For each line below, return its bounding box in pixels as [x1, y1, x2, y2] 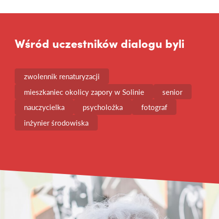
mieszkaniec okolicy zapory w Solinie [23, 86, 144, 97]
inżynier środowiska [23, 117, 88, 128]
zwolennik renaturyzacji [23, 70, 100, 81]
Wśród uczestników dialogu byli [15, 34, 184, 51]
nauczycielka [23, 102, 65, 112]
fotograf [141, 102, 167, 112]
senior [162, 86, 183, 97]
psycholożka [83, 102, 123, 112]
